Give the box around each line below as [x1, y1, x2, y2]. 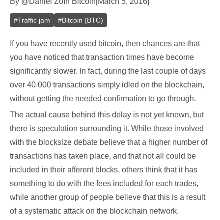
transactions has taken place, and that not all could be [10, 152, 196, 160]
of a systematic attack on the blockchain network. [10, 207, 179, 215]
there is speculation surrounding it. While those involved [10, 124, 204, 133]
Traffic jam [18, 16, 50, 24]
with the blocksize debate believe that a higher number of [10, 138, 207, 146]
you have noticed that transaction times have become [10, 53, 194, 61]
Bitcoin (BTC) [62, 16, 103, 24]
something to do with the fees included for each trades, [10, 179, 198, 188]
